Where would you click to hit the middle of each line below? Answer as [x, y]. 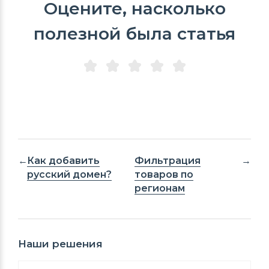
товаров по [164, 174]
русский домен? [69, 174]
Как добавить [63, 161]
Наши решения [60, 243]
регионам [160, 188]
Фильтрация [168, 161]
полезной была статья [134, 34]
